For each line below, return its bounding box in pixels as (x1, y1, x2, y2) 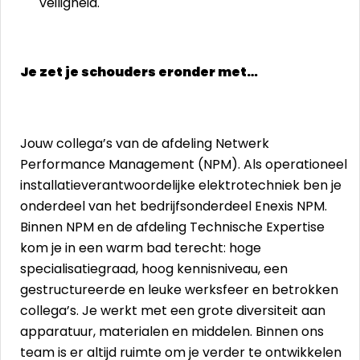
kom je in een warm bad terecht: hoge (20, 239, 261, 257)
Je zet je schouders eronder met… (20, 63, 258, 81)
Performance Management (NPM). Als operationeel (20, 155, 347, 174)
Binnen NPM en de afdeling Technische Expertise (20, 218, 325, 236)
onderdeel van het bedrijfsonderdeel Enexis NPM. (20, 197, 327, 215)
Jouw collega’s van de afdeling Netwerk (20, 134, 269, 153)
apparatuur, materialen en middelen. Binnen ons (20, 322, 324, 341)
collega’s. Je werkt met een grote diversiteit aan (20, 301, 325, 320)
